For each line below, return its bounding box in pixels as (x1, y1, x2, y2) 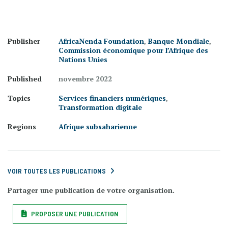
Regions (8, 122, 36, 131)
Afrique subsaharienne (59, 122, 137, 131)
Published (8, 74, 42, 83)
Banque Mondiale (148, 36, 209, 46)
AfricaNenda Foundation (59, 36, 144, 46)
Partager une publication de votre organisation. (8, 185, 175, 195)
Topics (8, 93, 31, 103)
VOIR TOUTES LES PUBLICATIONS (8, 166, 106, 175)
